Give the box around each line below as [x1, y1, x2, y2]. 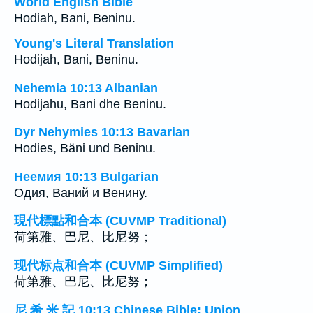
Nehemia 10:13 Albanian [14, 80, 158, 95]
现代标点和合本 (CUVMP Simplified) [14, 258, 223, 272]
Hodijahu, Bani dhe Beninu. [14, 96, 166, 111]
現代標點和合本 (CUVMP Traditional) [14, 214, 226, 228]
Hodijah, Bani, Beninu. [14, 52, 138, 66]
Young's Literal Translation [14, 36, 174, 50]
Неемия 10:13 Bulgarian [14, 169, 159, 184]
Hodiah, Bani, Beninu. [14, 11, 136, 25]
